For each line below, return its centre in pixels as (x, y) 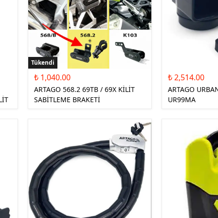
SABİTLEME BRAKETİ (67, 99)
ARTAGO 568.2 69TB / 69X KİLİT (84, 89)
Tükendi (43, 62)
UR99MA (182, 99)
